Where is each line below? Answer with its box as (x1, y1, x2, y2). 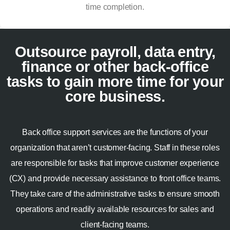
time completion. (86, 3, 144, 12)
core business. (65, 88, 165, 105)
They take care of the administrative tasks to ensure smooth (10, 189, 220, 199)
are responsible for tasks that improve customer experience (11, 159, 219, 168)
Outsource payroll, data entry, (14, 44, 216, 61)
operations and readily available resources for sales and (15, 205, 215, 214)
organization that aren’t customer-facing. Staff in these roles (10, 143, 220, 152)
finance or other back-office (21, 59, 209, 75)
